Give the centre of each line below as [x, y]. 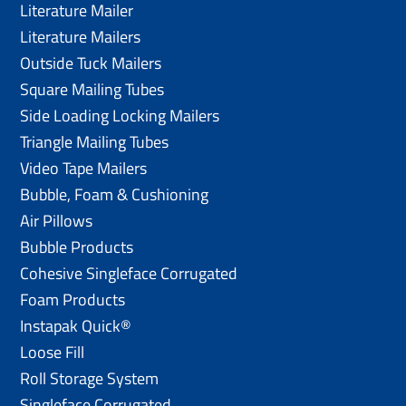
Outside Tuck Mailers [91, 63]
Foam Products [73, 299]
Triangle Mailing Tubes [95, 141]
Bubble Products [77, 246]
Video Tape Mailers [84, 168]
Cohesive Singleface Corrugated [129, 273]
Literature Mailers [81, 36]
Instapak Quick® [76, 325]
